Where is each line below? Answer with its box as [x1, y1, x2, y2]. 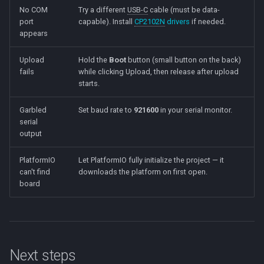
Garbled [19, 105, 47, 114]
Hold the [78, 55, 109, 64]
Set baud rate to [78, 105, 134, 114]
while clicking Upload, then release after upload [78, 67, 239, 76]
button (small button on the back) [126, 55, 241, 64]
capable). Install [78, 16, 134, 26]
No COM [19, 5, 48, 14]
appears [19, 28, 48, 38]
